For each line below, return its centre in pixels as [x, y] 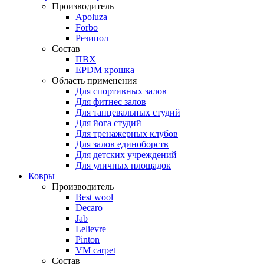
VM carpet [95, 250]
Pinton [88, 240]
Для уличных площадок [123, 165]
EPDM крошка [105, 70]
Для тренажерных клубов [127, 133]
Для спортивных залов [121, 91]
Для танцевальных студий [128, 112]
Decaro [89, 208]
